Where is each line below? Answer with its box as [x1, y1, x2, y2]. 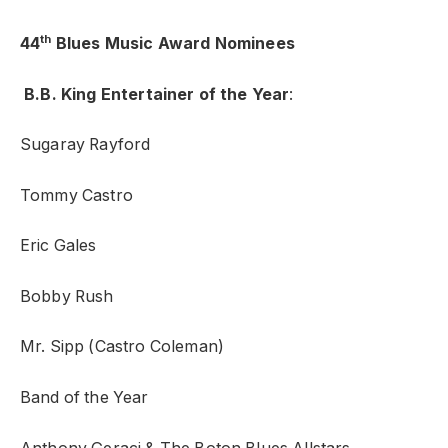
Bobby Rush [20, 286, 114, 306]
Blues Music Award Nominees [51, 34, 295, 54]
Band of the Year [20, 388, 153, 408]
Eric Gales [20, 236, 97, 256]
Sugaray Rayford [20, 135, 151, 155]
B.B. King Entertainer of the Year [20, 84, 290, 104]
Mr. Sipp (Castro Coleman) [20, 337, 224, 357]
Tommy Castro [20, 185, 133, 205]
